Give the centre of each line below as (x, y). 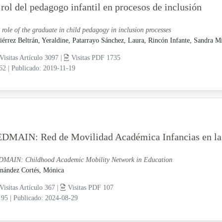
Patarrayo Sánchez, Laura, (110, 40)
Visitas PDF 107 (89, 188)
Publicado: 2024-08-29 (45, 198)
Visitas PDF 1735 (95, 57)
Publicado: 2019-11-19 (43, 68)
